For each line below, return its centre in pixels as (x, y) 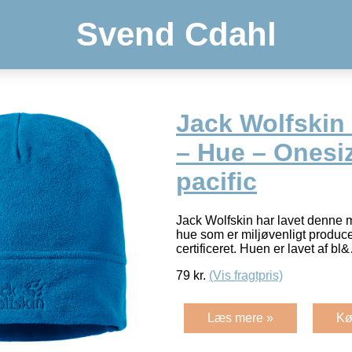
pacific (216, 182)
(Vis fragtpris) (246, 275)
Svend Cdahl (176, 34)
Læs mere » (240, 317)
